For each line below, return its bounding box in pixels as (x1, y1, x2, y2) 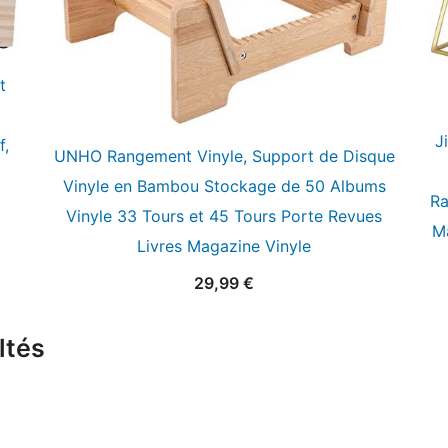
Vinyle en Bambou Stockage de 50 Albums (62, 176, 386, 197)
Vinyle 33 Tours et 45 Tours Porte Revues (66, 206, 382, 227)
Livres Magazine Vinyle (137, 236, 311, 257)
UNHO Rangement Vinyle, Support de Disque (53, 146, 395, 167)
